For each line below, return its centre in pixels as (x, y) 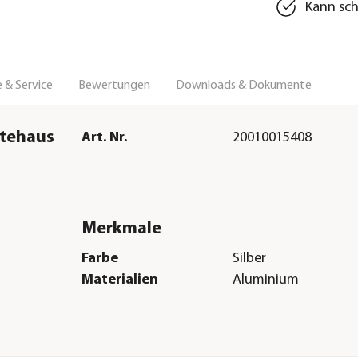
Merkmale (121, 229)
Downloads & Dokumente (244, 85)
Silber (250, 259)
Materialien (119, 280)
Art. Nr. (104, 137)
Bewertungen (114, 85)
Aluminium (266, 280)
